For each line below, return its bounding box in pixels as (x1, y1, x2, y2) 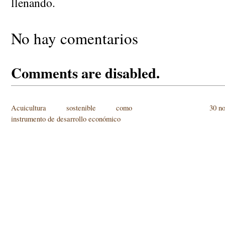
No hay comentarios (11, 27, 138, 49)
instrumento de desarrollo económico (11, 114, 121, 124)
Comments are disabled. (11, 62, 160, 84)
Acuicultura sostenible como (11, 103, 133, 113)
